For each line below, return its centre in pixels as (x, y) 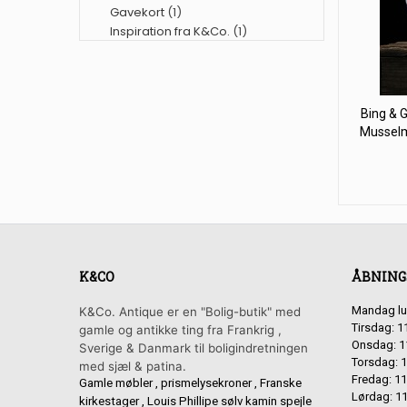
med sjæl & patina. (133, 366)
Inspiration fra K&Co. (170, 31)
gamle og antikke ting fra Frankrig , (180, 330)
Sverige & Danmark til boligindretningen (194, 348)
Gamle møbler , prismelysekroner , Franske (190, 383)
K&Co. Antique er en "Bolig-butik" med (190, 312)
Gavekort (137, 12)
